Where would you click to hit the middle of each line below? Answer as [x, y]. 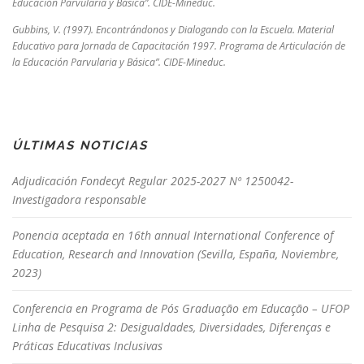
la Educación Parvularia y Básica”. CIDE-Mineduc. [119, 63]
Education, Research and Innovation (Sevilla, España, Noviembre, [175, 254]
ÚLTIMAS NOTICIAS [80, 146]
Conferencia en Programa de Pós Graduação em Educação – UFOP [181, 309]
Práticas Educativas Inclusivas [87, 346]
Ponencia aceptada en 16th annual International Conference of [173, 236]
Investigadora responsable [79, 200]
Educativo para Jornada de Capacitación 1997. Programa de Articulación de [179, 46]
